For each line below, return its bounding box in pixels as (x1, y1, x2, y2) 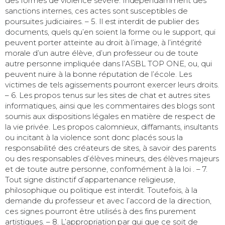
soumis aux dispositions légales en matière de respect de (5, 111, 216, 121)
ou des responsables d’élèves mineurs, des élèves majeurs (5, 153, 219, 163)
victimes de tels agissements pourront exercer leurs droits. (5, 79, 219, 89)
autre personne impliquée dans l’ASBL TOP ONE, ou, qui (5, 58, 212, 68)
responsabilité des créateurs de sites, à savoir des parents (5, 143, 216, 153)
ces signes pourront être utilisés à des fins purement (5, 206, 196, 216)
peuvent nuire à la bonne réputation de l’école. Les (5, 69, 192, 79)
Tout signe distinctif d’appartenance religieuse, (5, 174, 176, 184)
